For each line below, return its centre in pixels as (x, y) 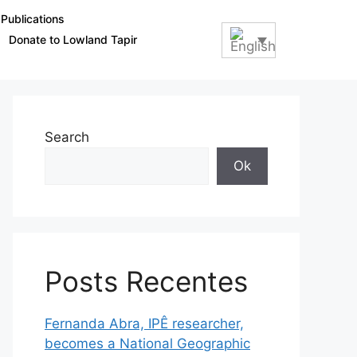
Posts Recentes (146, 281)
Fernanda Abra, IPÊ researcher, (144, 324)
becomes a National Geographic (147, 343)
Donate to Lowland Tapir (73, 40)
